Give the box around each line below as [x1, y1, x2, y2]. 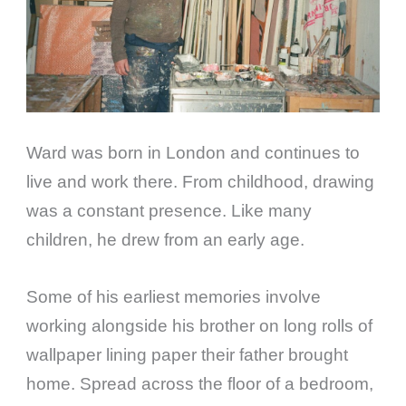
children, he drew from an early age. [26, 229, 305, 249]
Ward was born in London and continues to [26, 142, 361, 162]
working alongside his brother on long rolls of [26, 316, 373, 336]
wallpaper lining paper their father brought [26, 345, 349, 365]
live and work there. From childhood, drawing [26, 171, 375, 191]
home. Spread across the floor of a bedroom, [26, 374, 374, 394]
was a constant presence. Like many [26, 200, 313, 220]
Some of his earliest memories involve [26, 287, 322, 307]
